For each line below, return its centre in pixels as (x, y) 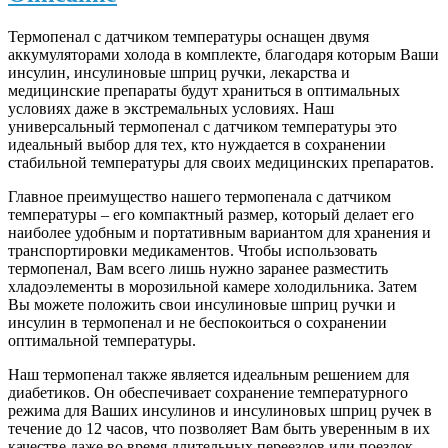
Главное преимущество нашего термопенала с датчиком (199, 196)
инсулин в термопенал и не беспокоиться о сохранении (197, 322)
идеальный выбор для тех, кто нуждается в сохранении (197, 144)
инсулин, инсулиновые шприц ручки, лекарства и (179, 72)
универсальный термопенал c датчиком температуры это (202, 126)
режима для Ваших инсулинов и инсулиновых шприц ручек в (220, 410)
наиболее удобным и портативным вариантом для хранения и (219, 232)
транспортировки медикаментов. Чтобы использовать (192, 250)
